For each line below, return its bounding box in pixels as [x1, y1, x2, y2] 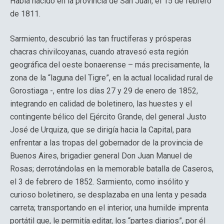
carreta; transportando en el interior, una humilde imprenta [10, 203, 208, 212]
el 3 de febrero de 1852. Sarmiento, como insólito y [10, 177, 189, 186]
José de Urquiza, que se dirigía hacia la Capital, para [10, 125, 191, 134]
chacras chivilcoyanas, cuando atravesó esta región [10, 47, 188, 56]
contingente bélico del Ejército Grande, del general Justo [10, 112, 206, 121]
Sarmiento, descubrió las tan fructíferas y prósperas [10, 34, 191, 43]
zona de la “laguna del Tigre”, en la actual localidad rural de [10, 73, 213, 82]
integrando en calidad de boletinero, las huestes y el [10, 99, 192, 108]
